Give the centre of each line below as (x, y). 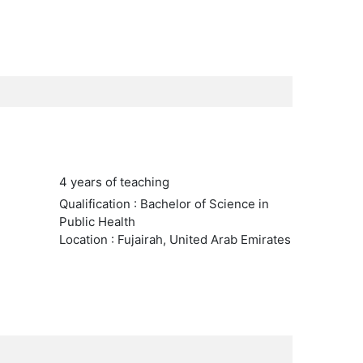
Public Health (97, 222)
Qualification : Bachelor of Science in (164, 204)
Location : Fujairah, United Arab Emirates (175, 239)
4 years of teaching (114, 182)
